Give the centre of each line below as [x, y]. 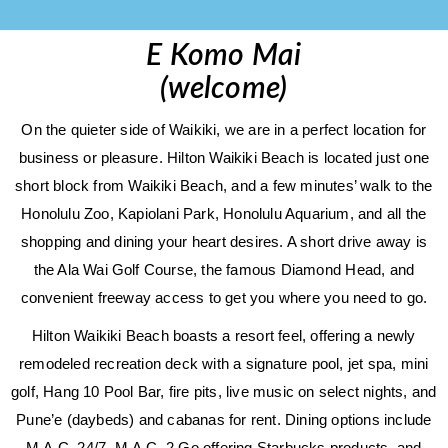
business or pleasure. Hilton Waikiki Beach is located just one [223, 157]
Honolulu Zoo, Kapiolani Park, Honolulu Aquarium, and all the [224, 213]
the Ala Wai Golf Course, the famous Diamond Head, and [224, 269]
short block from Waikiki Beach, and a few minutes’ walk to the [224, 185]
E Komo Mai [224, 56]
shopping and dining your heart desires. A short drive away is [223, 241]
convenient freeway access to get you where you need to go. [224, 297]
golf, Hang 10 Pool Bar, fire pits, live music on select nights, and [224, 391]
